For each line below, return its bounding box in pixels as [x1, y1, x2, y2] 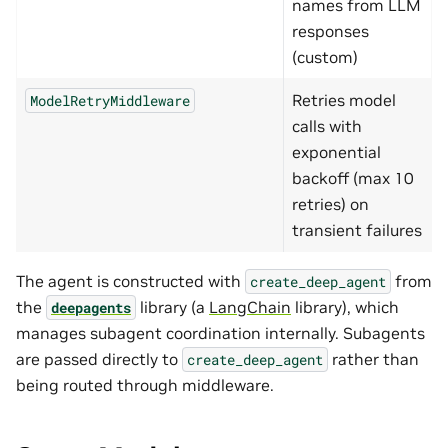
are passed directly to [16, 348, 182, 369]
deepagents [51, 297, 131, 317]
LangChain [209, 296, 291, 317]
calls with [292, 115, 362, 136]
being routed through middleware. [16, 374, 274, 395]
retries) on [292, 193, 369, 214]
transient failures [292, 219, 422, 240]
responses [292, 20, 369, 41]
